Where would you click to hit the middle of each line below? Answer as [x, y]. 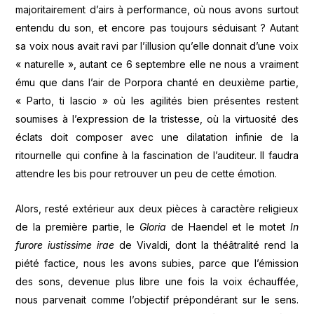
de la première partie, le [78, 227]
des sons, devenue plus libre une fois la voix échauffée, [157, 282]
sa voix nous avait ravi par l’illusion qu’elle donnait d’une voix [157, 46]
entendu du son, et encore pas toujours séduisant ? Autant [157, 27]
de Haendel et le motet [230, 227]
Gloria [155, 227]
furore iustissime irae [65, 245]
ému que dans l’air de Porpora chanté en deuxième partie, [157, 82]
